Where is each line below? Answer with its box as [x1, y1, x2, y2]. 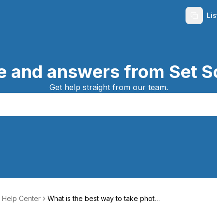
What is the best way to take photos [47, 194, 162, 202]
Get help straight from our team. [49, 82, 168, 92]
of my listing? [47, 204, 89, 212]
